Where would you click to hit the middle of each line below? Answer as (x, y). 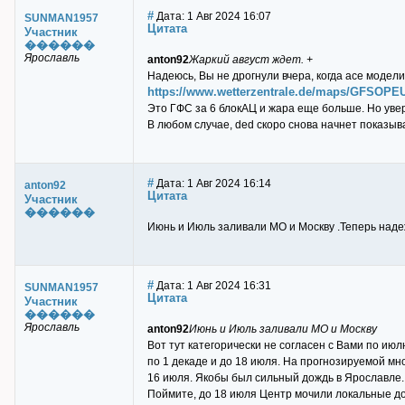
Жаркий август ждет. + (251, 60)
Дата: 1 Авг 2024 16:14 (212, 184)
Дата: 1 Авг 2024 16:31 (212, 286)
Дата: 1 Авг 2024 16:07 (212, 16)
